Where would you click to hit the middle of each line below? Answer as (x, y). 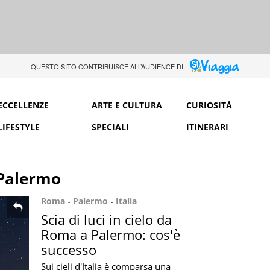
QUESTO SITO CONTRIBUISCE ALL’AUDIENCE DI (107, 66)
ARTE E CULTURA (127, 105)
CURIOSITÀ (209, 105)
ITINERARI (207, 127)
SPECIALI (111, 127)
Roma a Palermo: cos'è (111, 234)
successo (69, 250)
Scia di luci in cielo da (106, 219)
